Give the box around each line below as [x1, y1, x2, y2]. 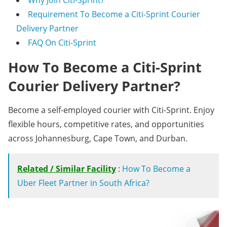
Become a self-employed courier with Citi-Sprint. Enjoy [8, 104, 214, 116]
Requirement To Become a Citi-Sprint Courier [28, 9, 200, 20]
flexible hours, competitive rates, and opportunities [8, 119, 204, 130]
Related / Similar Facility [17, 163, 116, 174]
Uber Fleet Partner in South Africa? [17, 177, 149, 188]
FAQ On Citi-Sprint [28, 37, 96, 48]
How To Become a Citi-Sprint [8, 58, 202, 77]
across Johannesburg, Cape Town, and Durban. [8, 133, 187, 144]
